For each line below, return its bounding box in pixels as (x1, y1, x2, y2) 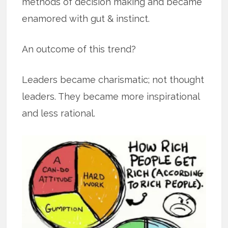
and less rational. (22, 107, 96, 119)
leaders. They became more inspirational (22, 91, 200, 102)
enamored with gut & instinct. (22, 13, 150, 24)
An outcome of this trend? (22, 43, 136, 54)
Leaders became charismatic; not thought (22, 74, 205, 85)
